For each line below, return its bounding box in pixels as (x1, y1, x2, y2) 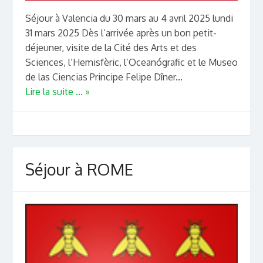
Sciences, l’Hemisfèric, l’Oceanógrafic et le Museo (25, 56, 238, 68)
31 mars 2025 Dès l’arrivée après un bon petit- (25, 26, 217, 39)
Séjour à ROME (25, 159, 133, 179)
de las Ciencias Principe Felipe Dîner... (25, 70, 183, 83)
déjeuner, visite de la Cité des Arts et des (25, 41, 197, 53)
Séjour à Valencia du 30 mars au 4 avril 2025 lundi (25, 12, 233, 24)
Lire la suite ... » (25, 85, 90, 97)
